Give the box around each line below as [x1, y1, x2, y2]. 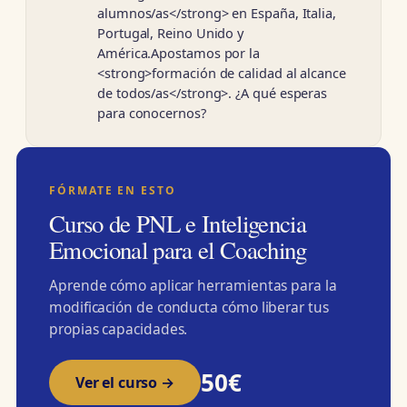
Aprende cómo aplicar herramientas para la [49, 275, 337, 296]
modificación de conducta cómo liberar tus [49, 297, 329, 318]
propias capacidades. [49, 319, 188, 340]
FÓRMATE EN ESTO [49, 183, 176, 199]
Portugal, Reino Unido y [97, 24, 244, 43]
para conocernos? [97, 104, 206, 123]
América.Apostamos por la [97, 44, 261, 63]
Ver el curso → [75, 372, 174, 393]
